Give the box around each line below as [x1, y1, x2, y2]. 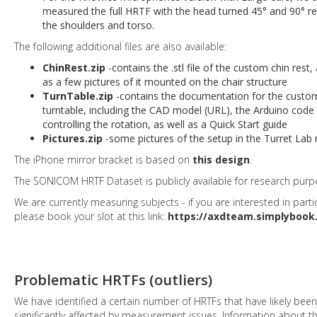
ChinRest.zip [42, 60, 105, 74]
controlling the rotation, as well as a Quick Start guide [42, 117, 287, 131]
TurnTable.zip [42, 88, 113, 103]
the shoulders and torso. [42, 18, 154, 32]
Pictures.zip [42, 131, 103, 145]
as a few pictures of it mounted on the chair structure [42, 74, 287, 88]
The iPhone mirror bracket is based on [14, 152, 192, 166]
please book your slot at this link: [14, 209, 168, 223]
